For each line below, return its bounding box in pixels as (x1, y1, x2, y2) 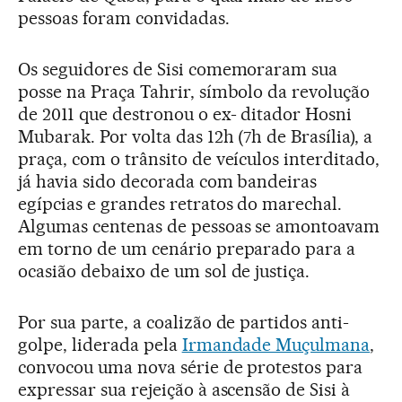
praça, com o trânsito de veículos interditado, (18, 147, 380, 170)
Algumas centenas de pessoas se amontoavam (18, 214, 380, 237)
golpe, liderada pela (18, 333, 182, 355)
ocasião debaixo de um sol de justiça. (18, 259, 310, 282)
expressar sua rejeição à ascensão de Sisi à (18, 378, 351, 400)
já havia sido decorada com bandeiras (18, 170, 318, 192)
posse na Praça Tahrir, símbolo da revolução (18, 80, 371, 102)
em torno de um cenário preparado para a (18, 237, 356, 259)
